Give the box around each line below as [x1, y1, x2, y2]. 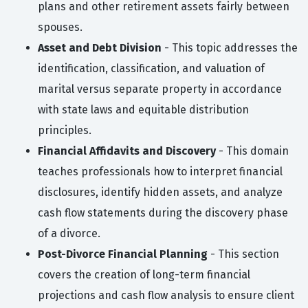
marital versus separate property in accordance [38, 82, 282, 96]
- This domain [216, 144, 289, 158]
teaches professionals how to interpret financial [38, 165, 283, 179]
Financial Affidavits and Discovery [38, 144, 216, 158]
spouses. [38, 21, 82, 34]
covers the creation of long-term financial [38, 268, 250, 282]
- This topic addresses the [162, 41, 298, 55]
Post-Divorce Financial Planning [38, 247, 208, 261]
